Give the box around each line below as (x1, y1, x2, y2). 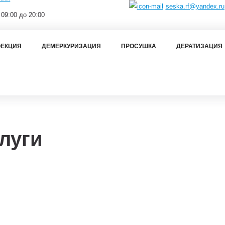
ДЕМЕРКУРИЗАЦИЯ (42, 42, 101, 50)
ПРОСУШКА (121, 42, 156, 50)
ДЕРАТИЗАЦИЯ (176, 42, 222, 50)
